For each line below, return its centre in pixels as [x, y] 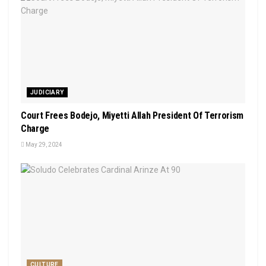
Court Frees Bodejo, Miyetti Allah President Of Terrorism [132, 115]
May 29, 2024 [43, 145]
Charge [35, 129]
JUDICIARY [47, 92]
